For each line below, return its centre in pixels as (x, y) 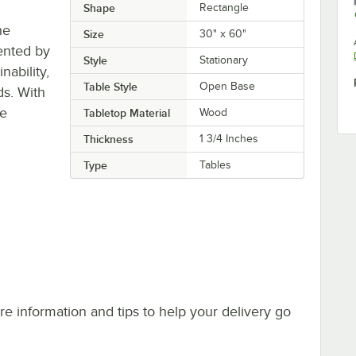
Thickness (108, 139)
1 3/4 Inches (229, 138)
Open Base (228, 86)
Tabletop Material (126, 112)
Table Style (110, 86)
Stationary (224, 60)
